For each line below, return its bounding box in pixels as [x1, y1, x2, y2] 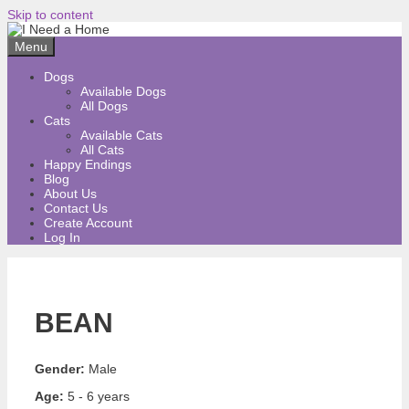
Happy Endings [44, 157, 131, 172]
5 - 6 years [64, 388, 130, 404]
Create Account [44, 215, 132, 230]
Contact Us [44, 201, 108, 215]
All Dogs [80, 99, 128, 113]
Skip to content [7, 7, 93, 22]
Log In [44, 230, 80, 245]
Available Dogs [80, 84, 166, 99]
